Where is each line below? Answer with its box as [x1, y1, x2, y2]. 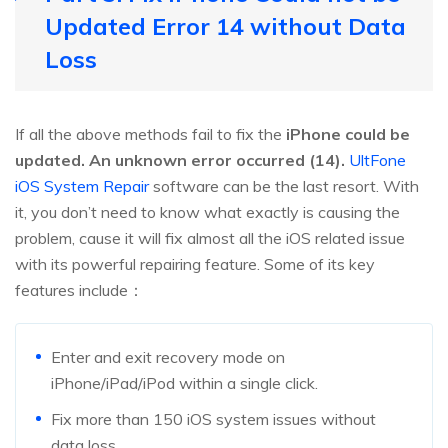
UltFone [349, 150, 406, 171]
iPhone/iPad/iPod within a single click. [51, 373, 318, 394]
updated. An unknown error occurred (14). [15, 150, 345, 171]
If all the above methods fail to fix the [15, 124, 286, 145]
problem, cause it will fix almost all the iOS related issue [15, 228, 405, 249]
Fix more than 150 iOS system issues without [51, 409, 376, 430]
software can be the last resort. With [149, 176, 419, 197]
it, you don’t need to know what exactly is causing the [15, 202, 400, 223]
